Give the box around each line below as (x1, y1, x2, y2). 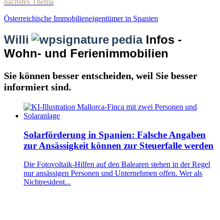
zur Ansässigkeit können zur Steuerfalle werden (24, 140, 214, 151)
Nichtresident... (24, 178, 71, 187)
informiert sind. (4, 82, 71, 93)
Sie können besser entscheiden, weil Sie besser (4, 70, 197, 82)
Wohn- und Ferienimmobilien (4, 47, 168, 60)
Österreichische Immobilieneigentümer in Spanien (4, 14, 158, 23)
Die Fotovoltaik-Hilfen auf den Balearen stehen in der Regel (24, 160, 210, 169)
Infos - (142, 33, 182, 47)
